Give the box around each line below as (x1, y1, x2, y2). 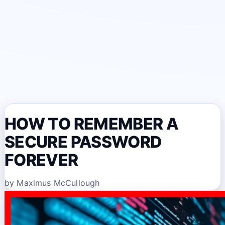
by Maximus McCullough (5, 177, 100, 188)
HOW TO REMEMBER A (5, 114, 179, 134)
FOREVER (5, 150, 78, 170)
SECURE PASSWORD (5, 132, 162, 152)
